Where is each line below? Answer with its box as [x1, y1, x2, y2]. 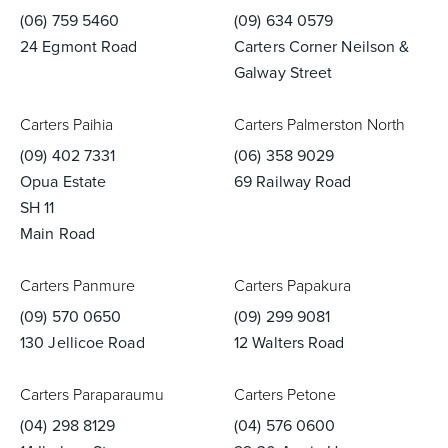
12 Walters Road [234, 331, 345, 354]
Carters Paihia [20, 113, 113, 136]
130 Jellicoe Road [20, 331, 145, 354]
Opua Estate [20, 170, 107, 193]
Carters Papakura [234, 274, 351, 297]
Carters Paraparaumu [20, 383, 164, 406]
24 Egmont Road [20, 35, 138, 58]
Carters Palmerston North [234, 113, 405, 136]
